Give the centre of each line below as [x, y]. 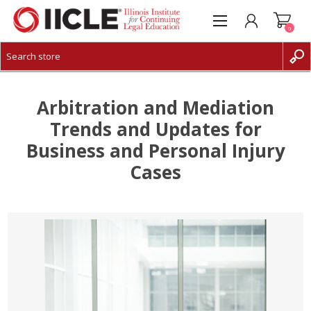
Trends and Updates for [155, 129]
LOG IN [44, 93]
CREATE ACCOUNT [66, 72]
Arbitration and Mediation [155, 108]
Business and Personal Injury [155, 151]
